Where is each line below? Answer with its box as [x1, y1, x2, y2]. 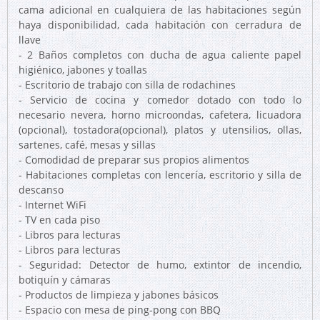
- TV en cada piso [19, 213, 100, 226]
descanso [19, 183, 64, 196]
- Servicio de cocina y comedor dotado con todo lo [19, 93, 301, 106]
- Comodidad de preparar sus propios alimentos [19, 153, 249, 166]
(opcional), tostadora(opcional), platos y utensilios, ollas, [19, 123, 301, 136]
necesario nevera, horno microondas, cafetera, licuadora [19, 108, 301, 121]
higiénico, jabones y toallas [19, 63, 147, 76]
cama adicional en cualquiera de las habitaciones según [19, 3, 301, 16]
